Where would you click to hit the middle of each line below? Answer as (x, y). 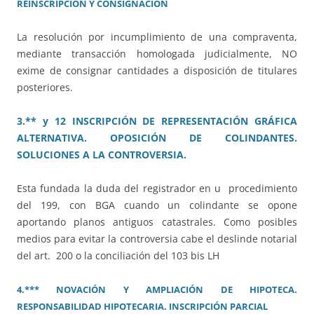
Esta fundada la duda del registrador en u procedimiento (157, 188)
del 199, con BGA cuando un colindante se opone (157, 205)
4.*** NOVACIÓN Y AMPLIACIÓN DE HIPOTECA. (157, 289)
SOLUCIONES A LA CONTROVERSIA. (102, 154)
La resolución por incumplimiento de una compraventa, (157, 36)
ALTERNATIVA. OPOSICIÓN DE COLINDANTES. (157, 137)
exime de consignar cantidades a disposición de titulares (157, 70)
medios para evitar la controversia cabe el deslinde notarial (157, 238)
